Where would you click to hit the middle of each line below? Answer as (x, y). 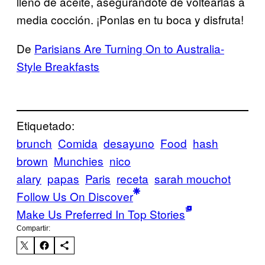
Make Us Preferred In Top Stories (101, 214)
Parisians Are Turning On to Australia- (129, 48)
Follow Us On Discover (75, 196)
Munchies (79, 161)
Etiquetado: (46, 125)
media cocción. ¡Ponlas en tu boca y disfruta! (130, 19)
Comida (78, 143)
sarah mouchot (193, 179)
